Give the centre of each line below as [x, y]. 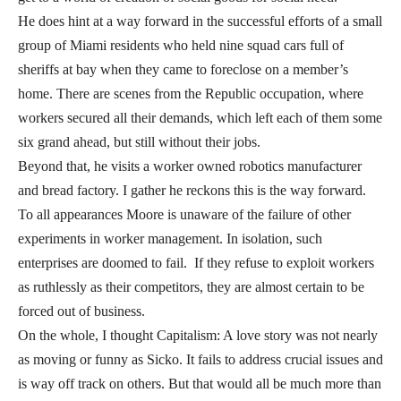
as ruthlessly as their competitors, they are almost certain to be [191, 287]
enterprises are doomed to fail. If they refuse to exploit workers [196, 263]
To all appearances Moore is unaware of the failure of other [184, 215]
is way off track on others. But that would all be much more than [200, 384]
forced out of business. [81, 311]
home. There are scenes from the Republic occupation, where [191, 94]
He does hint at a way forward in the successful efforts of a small [200, 21]
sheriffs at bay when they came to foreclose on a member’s [183, 70]
